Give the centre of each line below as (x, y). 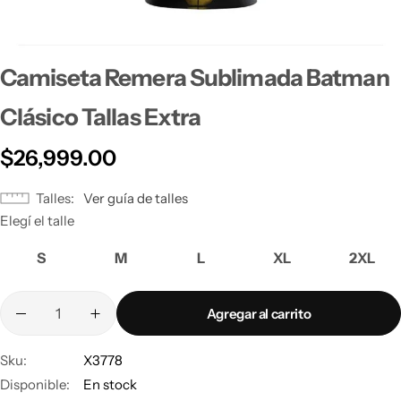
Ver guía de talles (136, 198)
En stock (110, 384)
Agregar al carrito (259, 313)
